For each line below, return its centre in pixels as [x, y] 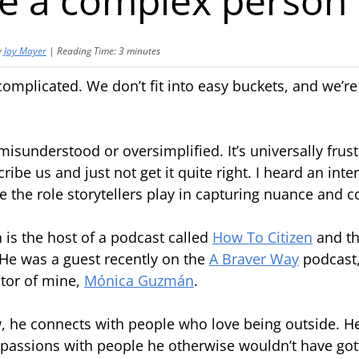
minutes [143, 51]
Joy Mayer [25, 51]
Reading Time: [87, 51]
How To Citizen [262, 237]
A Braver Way [254, 258]
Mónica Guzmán [139, 280]
